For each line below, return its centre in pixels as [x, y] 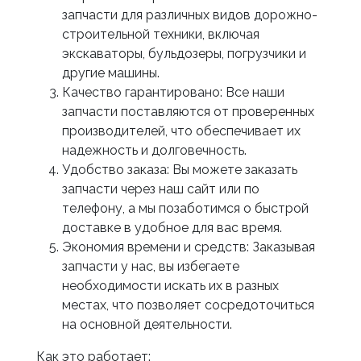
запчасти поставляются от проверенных [188, 112]
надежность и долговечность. [154, 150]
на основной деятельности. [147, 324]
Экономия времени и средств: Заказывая [188, 247]
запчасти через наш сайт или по [160, 189]
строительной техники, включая [160, 34]
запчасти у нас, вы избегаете [150, 266]
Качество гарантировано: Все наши [173, 92]
